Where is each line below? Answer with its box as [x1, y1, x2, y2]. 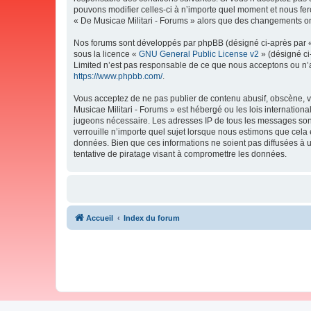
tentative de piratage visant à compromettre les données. [74, 149, 287, 159]
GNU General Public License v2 [139, 49, 259, 59]
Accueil [86, 213, 113, 222]
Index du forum [124, 213, 180, 222]
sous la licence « [74, 49, 139, 59]
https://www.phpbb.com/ [74, 71, 162, 81]
